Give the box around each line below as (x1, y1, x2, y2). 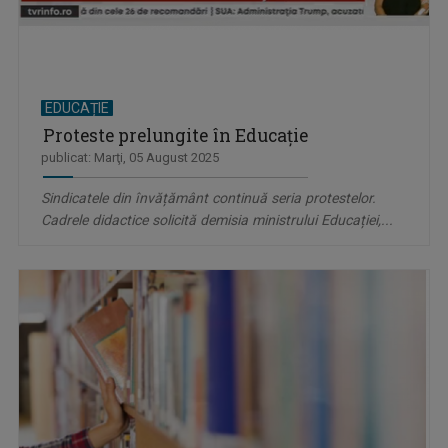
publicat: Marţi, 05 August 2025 (41, 150, 219, 166)
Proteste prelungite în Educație (43, 124, 308, 148)
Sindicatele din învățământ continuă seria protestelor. (41, 190, 376, 207)
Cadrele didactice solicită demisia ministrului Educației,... (41, 212, 393, 229)
